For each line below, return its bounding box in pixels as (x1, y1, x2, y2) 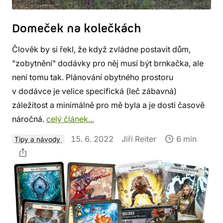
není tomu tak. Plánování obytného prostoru (12, 72, 173, 82)
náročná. (12, 113, 46, 124)
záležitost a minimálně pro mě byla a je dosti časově (12, 100, 205, 110)
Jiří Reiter (121, 133, 156, 144)
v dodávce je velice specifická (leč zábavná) (12, 86, 177, 96)
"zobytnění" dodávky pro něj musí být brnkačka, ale (12, 58, 204, 68)
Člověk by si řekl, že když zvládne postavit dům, (12, 44, 191, 54)
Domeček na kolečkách (12, 20, 141, 37)
